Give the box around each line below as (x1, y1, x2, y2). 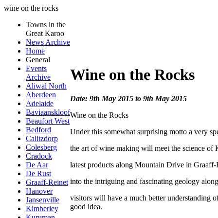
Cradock (26, 152, 52, 160)
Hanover (26, 187, 53, 195)
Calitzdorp (26, 134, 58, 143)
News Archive (26, 38, 70, 46)
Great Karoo (26, 29, 64, 37)
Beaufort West (26, 117, 70, 125)
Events (26, 64, 47, 73)
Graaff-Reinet (26, 178, 68, 186)
